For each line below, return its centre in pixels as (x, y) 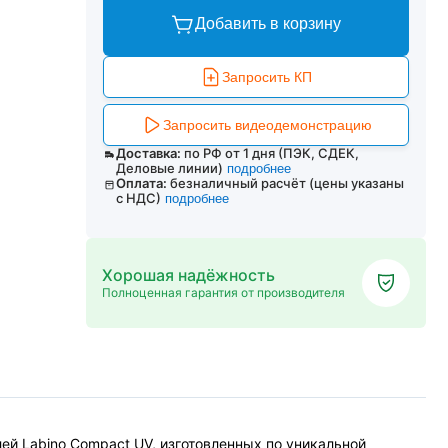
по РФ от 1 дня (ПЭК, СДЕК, (271, 153)
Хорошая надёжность (188, 275)
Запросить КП (267, 77)
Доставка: (148, 153)
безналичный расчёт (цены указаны (287, 183)
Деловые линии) (169, 168)
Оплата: (142, 183)
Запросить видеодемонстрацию (267, 125)
